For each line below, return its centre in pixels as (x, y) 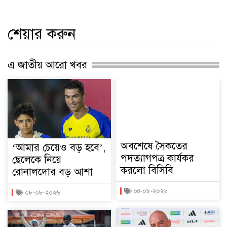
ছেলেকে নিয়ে (37, 160)
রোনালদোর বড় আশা (52, 172)
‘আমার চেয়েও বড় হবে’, (59, 147)
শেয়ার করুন (42, 34)
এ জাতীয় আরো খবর (47, 65)
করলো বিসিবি (147, 170)
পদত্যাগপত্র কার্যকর (157, 158)
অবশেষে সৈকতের (154, 146)
